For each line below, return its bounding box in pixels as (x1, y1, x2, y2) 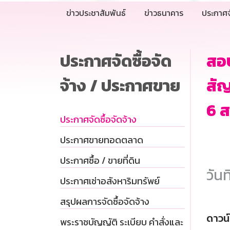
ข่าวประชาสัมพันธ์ (66, 7, 126, 20)
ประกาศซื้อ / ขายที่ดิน (60, 154, 140, 168)
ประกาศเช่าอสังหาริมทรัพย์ (60, 174, 160, 188)
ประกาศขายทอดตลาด (60, 133, 143, 147)
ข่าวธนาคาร (144, 7, 183, 20)
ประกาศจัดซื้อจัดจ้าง (60, 112, 137, 127)
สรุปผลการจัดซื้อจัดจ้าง (60, 195, 149, 209)
